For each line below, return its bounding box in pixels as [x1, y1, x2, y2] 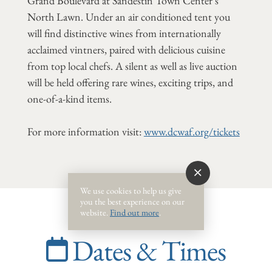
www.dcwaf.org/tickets [143, 124, 240, 138]
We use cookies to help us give [80, 184, 182, 196]
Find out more [110, 206, 159, 218]
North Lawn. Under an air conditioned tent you [27, 9, 230, 24]
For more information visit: [27, 124, 144, 138]
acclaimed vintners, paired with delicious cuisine [27, 42, 225, 56]
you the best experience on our [80, 195, 185, 207]
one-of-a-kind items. [27, 91, 112, 106]
